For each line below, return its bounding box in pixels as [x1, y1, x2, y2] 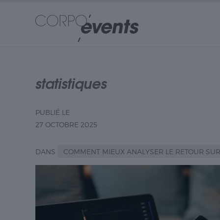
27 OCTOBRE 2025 [35, 120, 97, 129]
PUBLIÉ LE [35, 108, 70, 116]
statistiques [35, 72, 107, 93]
